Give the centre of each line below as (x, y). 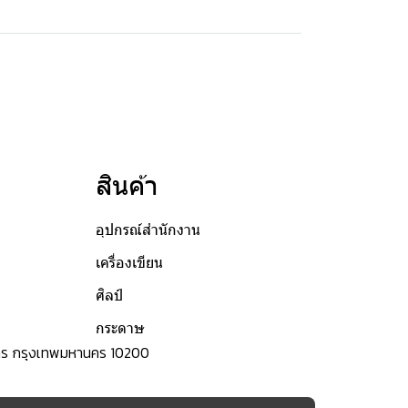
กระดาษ (120, 328)
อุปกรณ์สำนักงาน (148, 230)
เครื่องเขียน (129, 263)
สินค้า (127, 185)
